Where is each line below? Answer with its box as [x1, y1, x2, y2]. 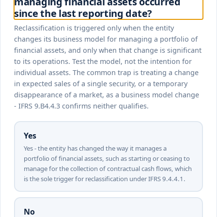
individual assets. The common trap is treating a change [14, 68, 199, 77]
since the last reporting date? [14, 7, 152, 20]
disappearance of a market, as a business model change [14, 90, 199, 100]
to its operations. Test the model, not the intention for [14, 57, 192, 66]
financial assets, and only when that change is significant [14, 46, 201, 55]
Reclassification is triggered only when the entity [14, 23, 174, 33]
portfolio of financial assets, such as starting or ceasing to [23, 154, 190, 163]
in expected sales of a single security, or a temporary [14, 79, 187, 89]
